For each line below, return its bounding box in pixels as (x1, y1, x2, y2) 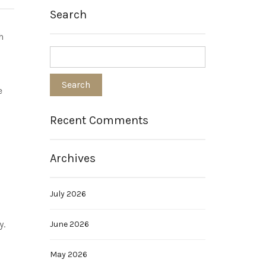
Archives (49, 151, 96, 165)
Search (49, 8, 87, 21)
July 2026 (49, 189, 86, 199)
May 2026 (49, 249, 87, 259)
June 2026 (49, 219, 89, 229)
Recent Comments (49, 113, 148, 127)
